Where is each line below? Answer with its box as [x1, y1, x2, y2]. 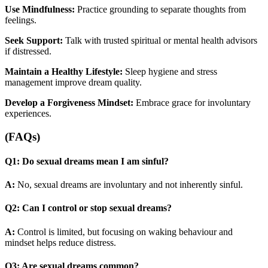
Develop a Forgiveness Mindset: [5, 97, 133, 108]
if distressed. [5, 45, 51, 56]
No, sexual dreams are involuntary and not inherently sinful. [15, 179, 243, 190]
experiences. [5, 108, 51, 118]
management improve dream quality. [5, 77, 142, 87]
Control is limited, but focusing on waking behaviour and [15, 226, 233, 237]
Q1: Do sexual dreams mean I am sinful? [5, 156, 169, 166]
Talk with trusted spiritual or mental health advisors [63, 35, 257, 45]
